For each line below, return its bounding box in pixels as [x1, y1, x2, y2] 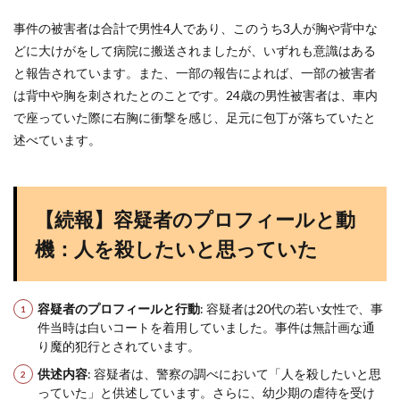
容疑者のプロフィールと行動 [37, 301, 200, 316]
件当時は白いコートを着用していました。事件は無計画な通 [37, 320, 375, 335]
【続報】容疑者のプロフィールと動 [35, 207, 355, 231]
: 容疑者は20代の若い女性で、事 [200, 301, 383, 316]
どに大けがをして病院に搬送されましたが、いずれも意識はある [13, 43, 376, 58]
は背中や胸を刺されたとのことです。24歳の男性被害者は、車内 [13, 87, 378, 103]
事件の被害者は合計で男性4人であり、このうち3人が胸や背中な [13, 21, 378, 36]
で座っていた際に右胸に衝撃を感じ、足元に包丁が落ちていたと [13, 110, 376, 125]
